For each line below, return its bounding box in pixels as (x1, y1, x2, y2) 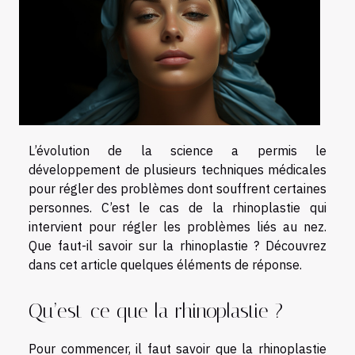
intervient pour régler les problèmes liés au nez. (29, 219, 326, 235)
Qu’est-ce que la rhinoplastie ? (29, 299, 283, 323)
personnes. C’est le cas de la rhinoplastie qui (29, 200, 326, 216)
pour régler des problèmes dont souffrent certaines (29, 181, 326, 197)
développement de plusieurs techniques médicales (29, 162, 326, 178)
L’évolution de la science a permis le (29, 143, 326, 159)
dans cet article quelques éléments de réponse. (29, 257, 302, 273)
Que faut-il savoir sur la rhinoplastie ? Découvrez (29, 238, 326, 254)
